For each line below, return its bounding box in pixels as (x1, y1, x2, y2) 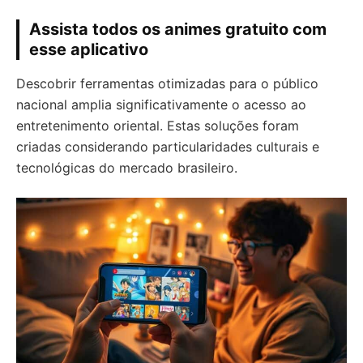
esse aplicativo (29, 40, 148, 60)
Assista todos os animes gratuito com (29, 19, 327, 40)
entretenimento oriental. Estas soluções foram (16, 117, 299, 135)
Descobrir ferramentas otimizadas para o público (16, 75, 318, 92)
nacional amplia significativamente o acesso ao (16, 96, 306, 113)
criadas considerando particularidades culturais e (16, 139, 319, 156)
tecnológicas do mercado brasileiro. (16, 160, 237, 177)
